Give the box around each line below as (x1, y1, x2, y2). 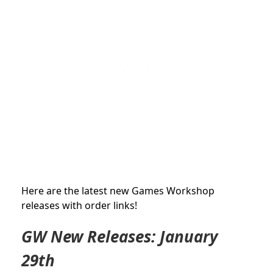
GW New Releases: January (21, 225, 218, 248)
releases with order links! (21, 199, 137, 213)
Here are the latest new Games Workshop (21, 184, 214, 198)
